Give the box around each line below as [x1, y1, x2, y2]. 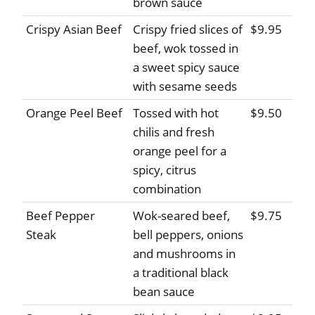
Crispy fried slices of [133, 21, 243, 38]
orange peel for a [133, 143, 226, 160]
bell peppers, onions [133, 226, 243, 243]
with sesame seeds [133, 78, 237, 95]
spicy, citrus [133, 162, 196, 179]
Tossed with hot [133, 105, 219, 122]
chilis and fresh [133, 124, 214, 141]
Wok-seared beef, [133, 207, 230, 224]
